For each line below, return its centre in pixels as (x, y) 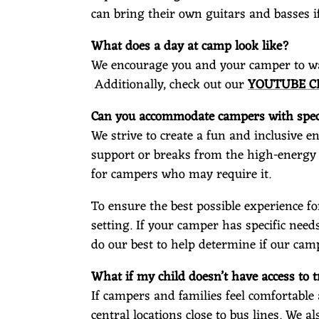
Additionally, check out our (169, 84)
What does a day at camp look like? (190, 46)
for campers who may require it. (181, 174)
